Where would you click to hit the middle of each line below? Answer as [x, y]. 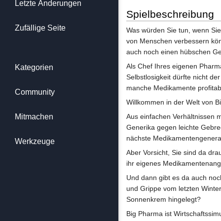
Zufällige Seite [40, 28]
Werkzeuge [35, 141]
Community [35, 92]
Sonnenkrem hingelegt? [164, 200]
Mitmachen [34, 117]
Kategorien [34, 67]
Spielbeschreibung [170, 14]
